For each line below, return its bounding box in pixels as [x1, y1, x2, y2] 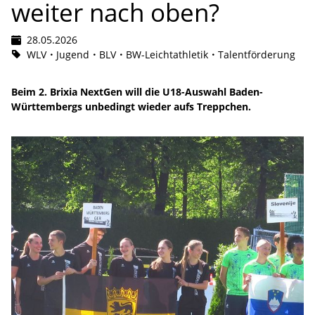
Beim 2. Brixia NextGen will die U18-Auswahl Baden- [11, 84, 263, 98]
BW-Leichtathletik [126, 47, 208, 61]
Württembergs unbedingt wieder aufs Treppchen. [11, 99, 251, 113]
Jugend [56, 47, 89, 61]
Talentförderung [218, 47, 295, 61]
